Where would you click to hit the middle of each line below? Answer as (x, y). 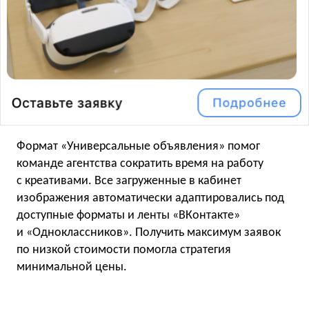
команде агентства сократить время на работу (140, 163)
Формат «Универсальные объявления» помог (138, 146)
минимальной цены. (72, 267)
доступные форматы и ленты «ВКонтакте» (128, 215)
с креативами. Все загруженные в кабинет (129, 181)
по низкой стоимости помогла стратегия (124, 250)
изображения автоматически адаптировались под (150, 198)
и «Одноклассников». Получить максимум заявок (149, 232)
